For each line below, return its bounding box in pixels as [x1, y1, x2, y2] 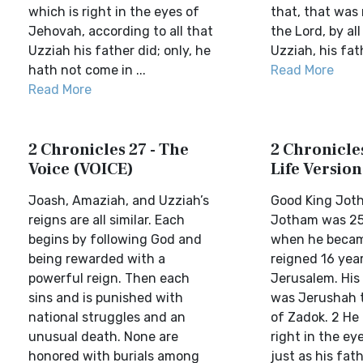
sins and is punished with [28, 290, 183, 305]
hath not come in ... [28, 62, 146, 78]
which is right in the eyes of [28, 4, 199, 19]
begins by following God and [28, 232, 202, 247]
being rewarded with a [28, 251, 165, 267]
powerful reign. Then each [28, 271, 190, 286]
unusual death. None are [28, 329, 178, 344]
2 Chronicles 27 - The [28, 139, 189, 160]
